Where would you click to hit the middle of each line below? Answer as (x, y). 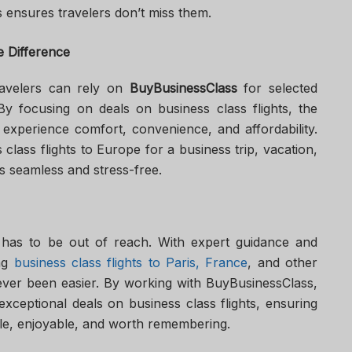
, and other (283, 263)
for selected (281, 88)
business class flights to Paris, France (131, 263)
